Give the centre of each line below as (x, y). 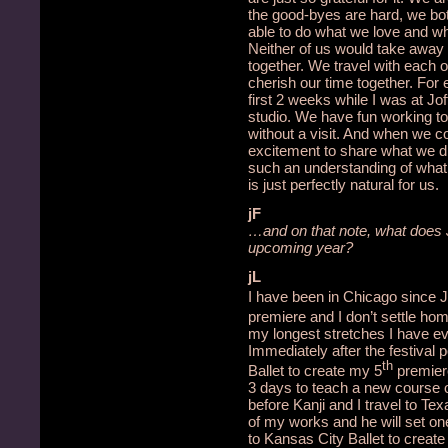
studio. (269, 116)
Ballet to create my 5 (315, 371)
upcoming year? (300, 247)
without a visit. (294, 133)
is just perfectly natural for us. (343, 184)
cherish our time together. (330, 82)
